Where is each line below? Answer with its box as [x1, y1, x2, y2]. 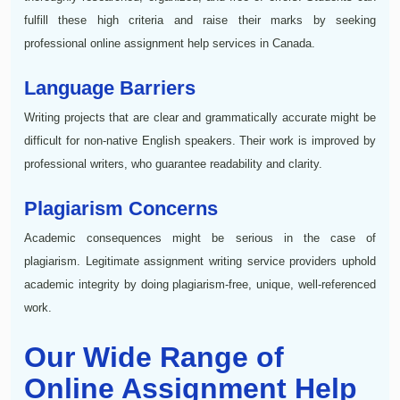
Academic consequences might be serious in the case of [24, 230, 376, 245]
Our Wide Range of [24, 340, 284, 373]
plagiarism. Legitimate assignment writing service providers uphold [24, 254, 376, 268]
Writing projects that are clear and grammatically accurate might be [24, 110, 376, 124]
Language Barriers [24, 76, 196, 99]
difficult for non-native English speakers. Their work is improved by [24, 133, 376, 147]
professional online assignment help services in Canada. [24, 36, 315, 50]
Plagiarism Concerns [24, 196, 218, 220]
